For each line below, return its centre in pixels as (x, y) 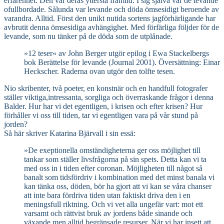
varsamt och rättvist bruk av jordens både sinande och (108, 213)
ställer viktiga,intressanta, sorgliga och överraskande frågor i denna (109, 97)
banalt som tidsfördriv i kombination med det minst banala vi (119, 177)
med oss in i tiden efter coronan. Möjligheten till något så (113, 168)
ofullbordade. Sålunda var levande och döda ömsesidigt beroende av (111, 9)
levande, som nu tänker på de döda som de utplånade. (88, 36)
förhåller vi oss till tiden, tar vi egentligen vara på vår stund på (101, 115)
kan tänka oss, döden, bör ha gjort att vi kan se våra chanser (118, 186)
